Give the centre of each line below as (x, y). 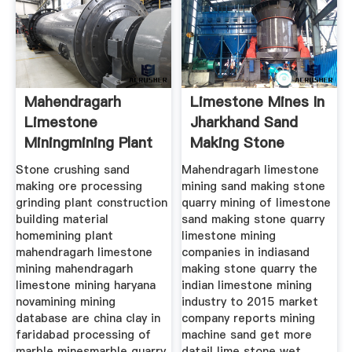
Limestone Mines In (258, 101)
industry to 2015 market (250, 302)
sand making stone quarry (253, 220)
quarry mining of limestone (257, 203)
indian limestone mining (247, 286)
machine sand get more (247, 335)
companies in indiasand (246, 253)
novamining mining (65, 302)
